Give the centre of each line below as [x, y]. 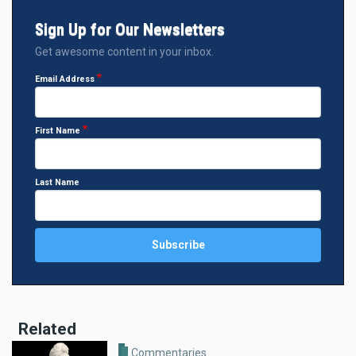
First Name [58, 130]
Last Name [57, 183]
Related [47, 329]
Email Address [65, 79]
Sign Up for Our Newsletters [130, 29]
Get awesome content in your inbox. [124, 51]
